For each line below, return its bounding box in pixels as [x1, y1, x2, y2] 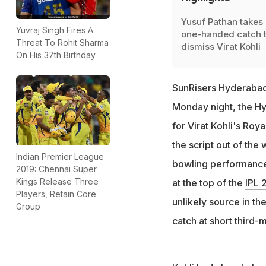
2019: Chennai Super [16, 163, 97, 174]
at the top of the [172, 177, 245, 189]
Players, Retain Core [16, 188, 96, 199]
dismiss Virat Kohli [180, 41, 261, 53]
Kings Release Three [16, 176, 99, 186]
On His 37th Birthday [16, 49, 96, 60]
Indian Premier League [16, 151, 104, 161]
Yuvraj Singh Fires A [16, 24, 93, 35]
